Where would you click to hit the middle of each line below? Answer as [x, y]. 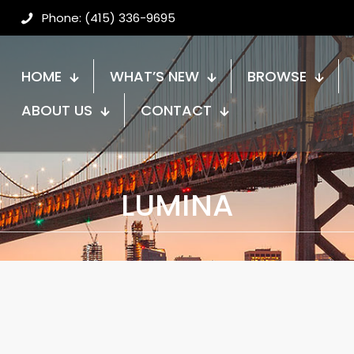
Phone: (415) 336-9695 [109, 18]
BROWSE [277, 77]
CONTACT [176, 111]
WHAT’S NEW [154, 77]
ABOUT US [57, 111]
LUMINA [177, 205]
